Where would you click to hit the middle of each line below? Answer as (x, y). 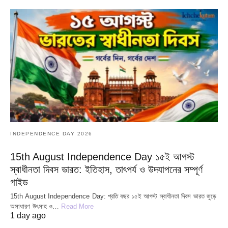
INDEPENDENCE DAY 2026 (51, 134)
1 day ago (28, 216)
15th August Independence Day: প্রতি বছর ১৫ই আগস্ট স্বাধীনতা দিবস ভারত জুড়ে (113, 196)
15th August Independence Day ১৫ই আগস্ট (102, 157)
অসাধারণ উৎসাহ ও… (36, 207)
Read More (78, 207)
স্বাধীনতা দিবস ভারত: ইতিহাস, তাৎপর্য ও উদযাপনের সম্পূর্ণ (106, 170)
